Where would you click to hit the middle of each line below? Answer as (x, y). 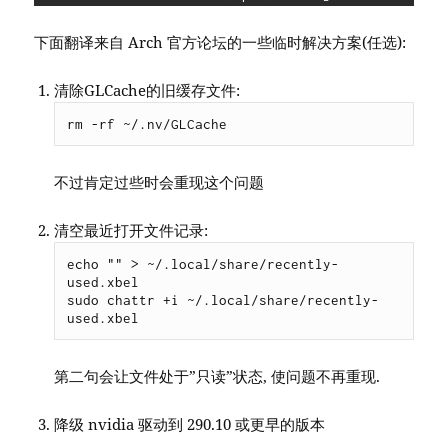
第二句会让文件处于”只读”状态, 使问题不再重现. (217, 376)
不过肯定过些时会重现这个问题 (159, 182)
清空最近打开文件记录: (131, 230)
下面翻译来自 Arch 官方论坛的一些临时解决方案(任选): (220, 42)
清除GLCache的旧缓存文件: (147, 90)
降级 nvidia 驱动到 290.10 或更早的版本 (190, 424)
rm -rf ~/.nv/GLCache (147, 124)
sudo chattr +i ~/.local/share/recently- (223, 300)
